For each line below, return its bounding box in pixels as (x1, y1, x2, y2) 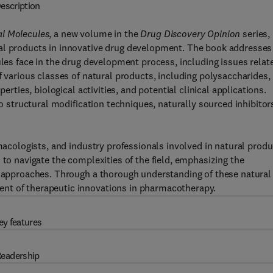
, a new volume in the (49, 27, 141, 40)
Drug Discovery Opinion (140, 27, 241, 40)
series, (240, 27, 271, 40)
